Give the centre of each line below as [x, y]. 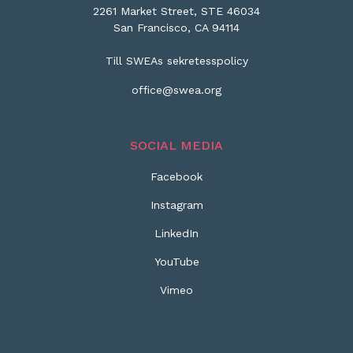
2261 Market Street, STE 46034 [176, 11]
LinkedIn [176, 233]
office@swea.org [176, 90]
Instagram [176, 205]
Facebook [176, 176]
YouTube [176, 262]
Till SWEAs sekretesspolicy [176, 61]
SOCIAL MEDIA [176, 145]
